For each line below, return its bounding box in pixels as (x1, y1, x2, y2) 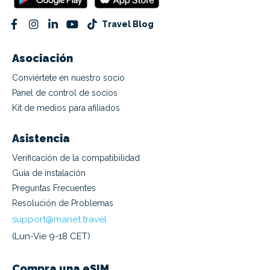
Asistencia (12, 132, 70, 145)
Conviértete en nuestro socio (12, 73, 125, 83)
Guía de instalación (12, 168, 86, 178)
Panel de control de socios (12, 88, 118, 98)
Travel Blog (101, 19, 154, 30)
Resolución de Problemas (12, 198, 113, 209)
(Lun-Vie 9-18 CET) (12, 231, 90, 242)
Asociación (12, 52, 73, 65)
